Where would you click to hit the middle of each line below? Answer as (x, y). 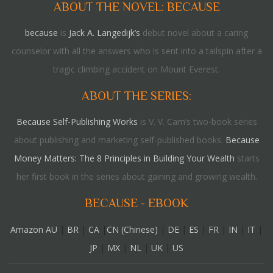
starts (247, 158)
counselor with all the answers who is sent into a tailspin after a (136, 51)
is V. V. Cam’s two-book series (197, 122)
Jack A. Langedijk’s (105, 33)
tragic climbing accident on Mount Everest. (136, 69)
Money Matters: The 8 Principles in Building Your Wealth (124, 158)
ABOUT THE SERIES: (136, 96)
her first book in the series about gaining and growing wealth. (136, 176)
